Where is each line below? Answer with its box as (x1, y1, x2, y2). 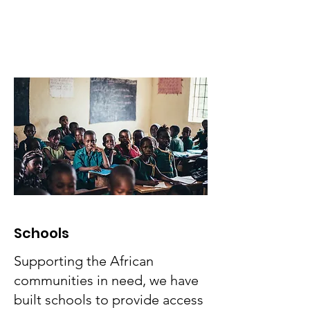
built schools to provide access (14, 291, 203, 308)
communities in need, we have (14, 272, 199, 289)
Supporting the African (14, 253, 154, 269)
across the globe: (21, 10, 117, 25)
